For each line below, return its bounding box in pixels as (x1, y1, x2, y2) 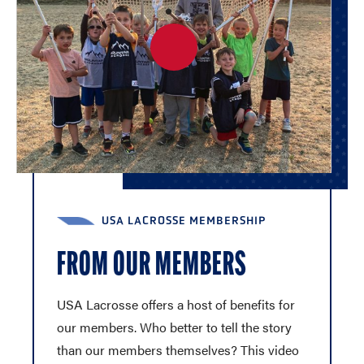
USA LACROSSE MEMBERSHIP (102, 213, 266, 227)
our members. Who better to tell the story (57, 317, 292, 336)
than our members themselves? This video (57, 340, 299, 359)
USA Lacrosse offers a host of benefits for (57, 294, 295, 314)
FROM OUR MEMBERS (57, 249, 246, 283)
